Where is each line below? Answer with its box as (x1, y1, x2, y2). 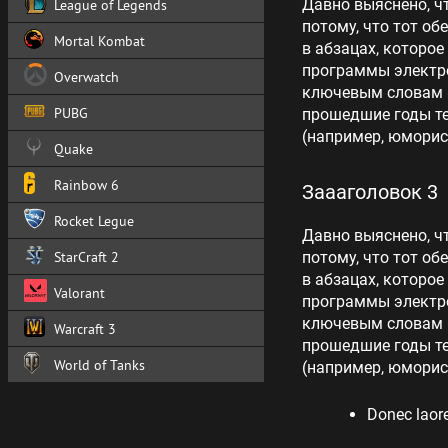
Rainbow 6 (54, 175, 119, 194)
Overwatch (54, 67, 119, 86)
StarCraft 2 (54, 247, 119, 266)
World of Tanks (54, 355, 145, 374)
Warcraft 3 (54, 319, 116, 338)
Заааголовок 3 (302, 180, 438, 204)
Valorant (54, 283, 105, 302)
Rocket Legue (54, 211, 134, 230)
